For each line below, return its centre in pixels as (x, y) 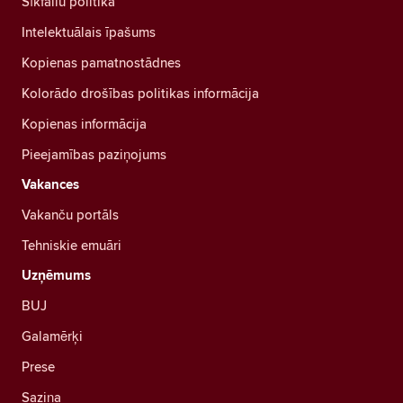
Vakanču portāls (70, 214)
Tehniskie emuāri (72, 245)
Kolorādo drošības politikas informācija (140, 93)
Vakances (50, 184)
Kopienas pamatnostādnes (101, 62)
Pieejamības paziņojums (94, 154)
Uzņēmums (56, 275)
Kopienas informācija (84, 123)
